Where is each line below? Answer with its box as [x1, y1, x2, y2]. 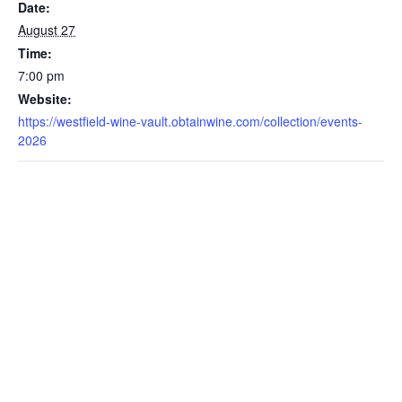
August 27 [18, 20, 75, 39]
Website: [18, 89, 72, 108]
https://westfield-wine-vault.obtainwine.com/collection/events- [18, 111, 363, 130]
